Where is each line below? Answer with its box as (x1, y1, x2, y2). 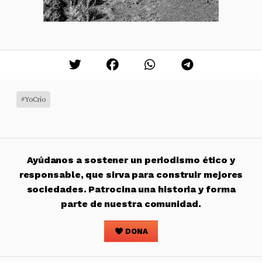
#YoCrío (21, 94, 46, 104)
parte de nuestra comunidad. (61, 198, 201, 209)
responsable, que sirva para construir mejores (19, 168, 243, 180)
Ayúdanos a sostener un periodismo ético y (26, 154, 236, 166)
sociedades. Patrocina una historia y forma (26, 183, 236, 195)
